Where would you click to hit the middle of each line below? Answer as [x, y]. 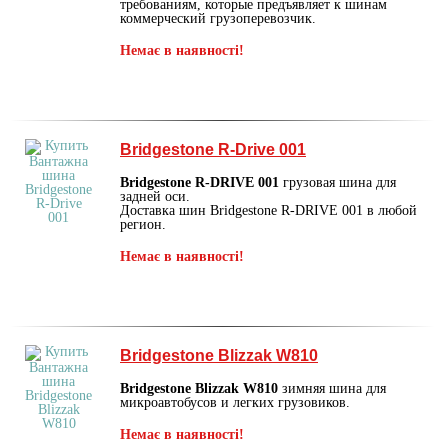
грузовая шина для [337, 182]
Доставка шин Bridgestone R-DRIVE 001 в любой [268, 210]
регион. [143, 224]
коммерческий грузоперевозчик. [218, 18]
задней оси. [155, 196]
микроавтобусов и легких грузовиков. [235, 402]
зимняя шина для [332, 388]
